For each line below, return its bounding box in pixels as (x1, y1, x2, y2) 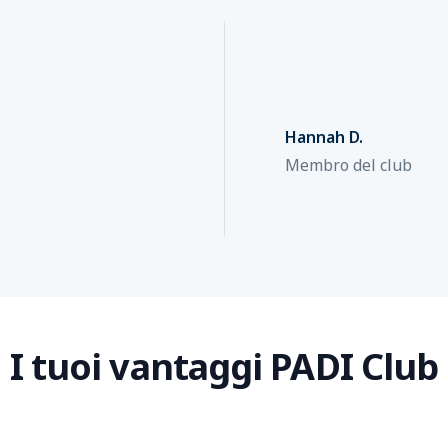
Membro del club (285, 154, 412, 176)
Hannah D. (285, 126, 363, 148)
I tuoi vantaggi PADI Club (9, 342, 439, 391)
